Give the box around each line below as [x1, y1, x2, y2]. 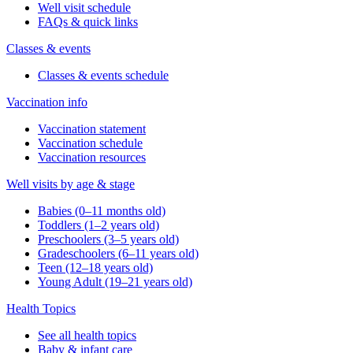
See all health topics [38, 329, 136, 343]
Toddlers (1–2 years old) [38, 218, 159, 232]
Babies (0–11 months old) [38, 204, 165, 218]
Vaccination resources [38, 150, 146, 165]
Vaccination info [6, 95, 87, 110]
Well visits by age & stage [6, 177, 135, 191]
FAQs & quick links [38, 15, 138, 29]
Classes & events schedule [38, 69, 169, 83]
